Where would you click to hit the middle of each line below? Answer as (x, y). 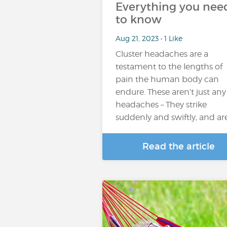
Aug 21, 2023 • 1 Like (149, 38)
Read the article (178, 146)
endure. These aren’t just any (171, 92)
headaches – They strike (161, 105)
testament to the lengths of (169, 67)
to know (139, 20)
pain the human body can (167, 79)
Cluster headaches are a (162, 54)
